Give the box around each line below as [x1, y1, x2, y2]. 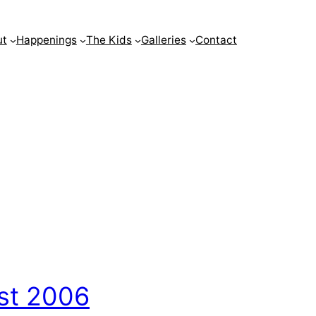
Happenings [16, 33, 77, 47]
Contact [195, 33, 237, 47]
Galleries [140, 33, 186, 47]
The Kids [85, 33, 132, 47]
